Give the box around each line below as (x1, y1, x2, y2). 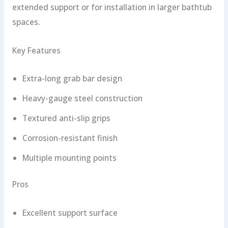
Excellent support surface (22, 207, 118, 218)
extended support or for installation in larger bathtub (12, 2, 212, 13)
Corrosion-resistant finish (22, 132, 118, 144)
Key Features (12, 44, 61, 56)
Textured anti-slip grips (22, 112, 110, 124)
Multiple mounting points (22, 152, 117, 164)
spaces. (12, 16, 40, 28)
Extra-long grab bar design (22, 73, 122, 84)
